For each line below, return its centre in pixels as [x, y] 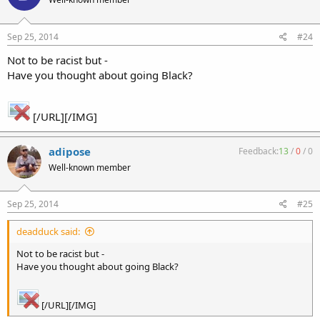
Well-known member [90, 167]
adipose [70, 151]
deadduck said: [48, 231]
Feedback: [259, 151]
